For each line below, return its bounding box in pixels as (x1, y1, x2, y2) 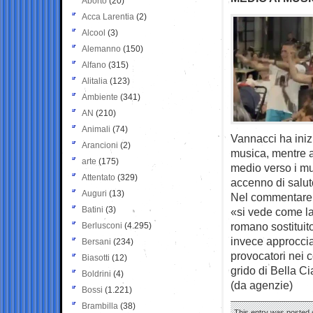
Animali (82, 124, 110, 134)
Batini (82, 204, 103, 214)
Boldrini (82, 268, 111, 279)
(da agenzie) (231, 278, 293, 291)
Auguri (82, 188, 107, 198)
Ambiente (82, 92, 118, 102)
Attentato (82, 172, 115, 182)
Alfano (82, 59, 106, 70)
